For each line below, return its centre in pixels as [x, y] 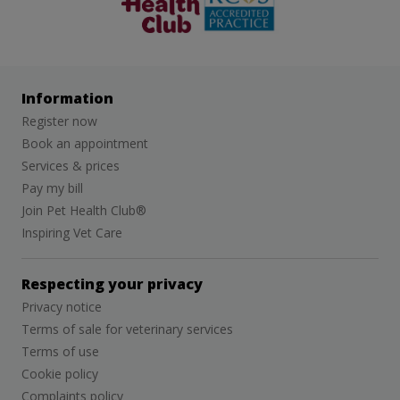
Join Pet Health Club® [84, 211]
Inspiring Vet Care [72, 233]
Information [67, 99]
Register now [59, 121]
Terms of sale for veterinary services [127, 329]
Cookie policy [60, 374]
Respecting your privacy [112, 284]
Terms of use [60, 352]
